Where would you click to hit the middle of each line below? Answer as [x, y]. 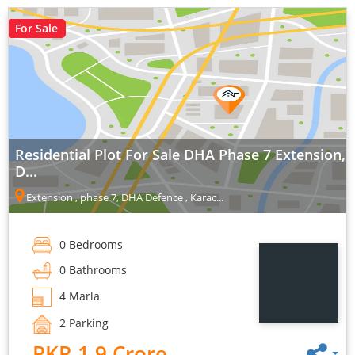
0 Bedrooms [90, 244]
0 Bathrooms [92, 269]
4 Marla [78, 296]
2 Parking [82, 323]
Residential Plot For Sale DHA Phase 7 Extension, [180, 154]
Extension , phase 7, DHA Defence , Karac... [124, 197]
